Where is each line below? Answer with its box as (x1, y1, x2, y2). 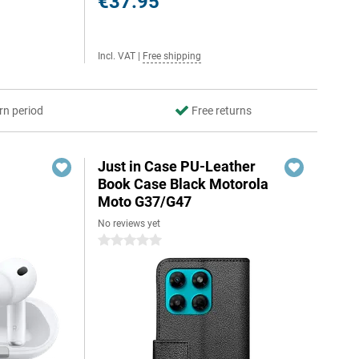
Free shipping (143, 50, 202, 62)
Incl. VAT (98, 50, 136, 62)
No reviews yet (98, 218, 161, 229)
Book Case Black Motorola (98, 175, 269, 192)
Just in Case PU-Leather (98, 158, 256, 175)
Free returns (191, 104, 252, 117)
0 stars (98, 234, 133, 247)
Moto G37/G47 (98, 193, 192, 210)
